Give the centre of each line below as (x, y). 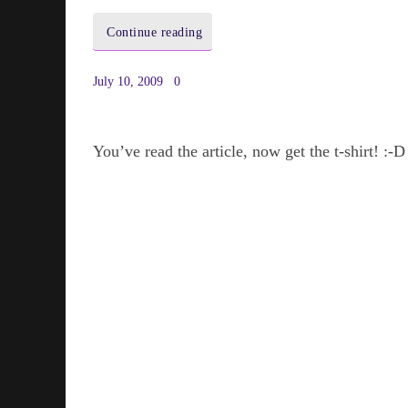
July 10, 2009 (128, 81)
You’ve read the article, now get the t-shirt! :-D (249, 151)
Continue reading (154, 31)
